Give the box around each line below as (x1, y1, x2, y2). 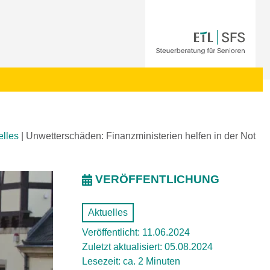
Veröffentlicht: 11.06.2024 (82, 227, 190, 237)
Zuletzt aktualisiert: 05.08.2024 (82, 242, 213, 252)
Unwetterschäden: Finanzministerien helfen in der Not (26, 131, 256, 141)
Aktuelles (88, 207, 128, 218)
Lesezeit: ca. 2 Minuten (82, 256, 180, 266)
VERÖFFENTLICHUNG (95, 173, 219, 186)
